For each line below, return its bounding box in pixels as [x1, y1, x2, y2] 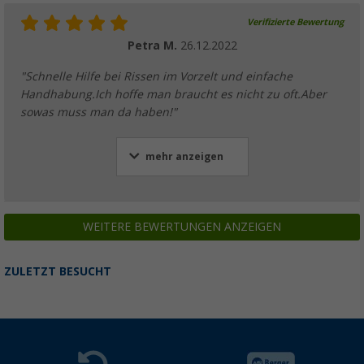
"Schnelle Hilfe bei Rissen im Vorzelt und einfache [20, 70, 292, 84]
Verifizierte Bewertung [247, 17, 344, 28]
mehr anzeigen [145, 151, 223, 163]
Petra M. [127, 39, 180, 53]
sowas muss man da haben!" [20, 106, 177, 119]
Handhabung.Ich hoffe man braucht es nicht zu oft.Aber [20, 88, 327, 102]
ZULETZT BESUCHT [4, 265, 111, 279]
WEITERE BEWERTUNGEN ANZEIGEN [83, 220, 281, 234]
